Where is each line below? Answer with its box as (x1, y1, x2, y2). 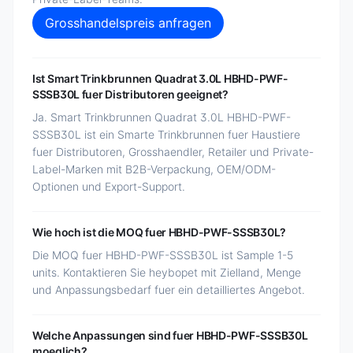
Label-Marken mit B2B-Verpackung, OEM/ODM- (32, 162, 276, 176)
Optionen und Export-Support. (32, 180, 185, 193)
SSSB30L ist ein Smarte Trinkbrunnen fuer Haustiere (32, 128, 300, 141)
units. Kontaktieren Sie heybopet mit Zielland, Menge (32, 266, 301, 279)
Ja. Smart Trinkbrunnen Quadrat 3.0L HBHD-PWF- (32, 110, 291, 124)
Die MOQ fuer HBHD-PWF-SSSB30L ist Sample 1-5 (32, 248, 293, 262)
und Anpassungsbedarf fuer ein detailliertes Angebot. (32, 283, 305, 296)
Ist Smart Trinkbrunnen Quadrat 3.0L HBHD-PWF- (32, 72, 288, 85)
